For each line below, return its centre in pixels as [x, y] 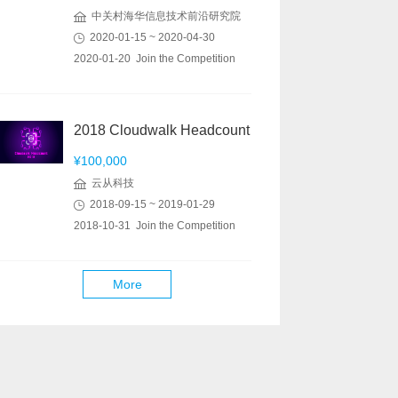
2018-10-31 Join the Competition [155, 226]
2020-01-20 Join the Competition [155, 59]
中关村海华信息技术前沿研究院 [163, 16]
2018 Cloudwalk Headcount [162, 130]
